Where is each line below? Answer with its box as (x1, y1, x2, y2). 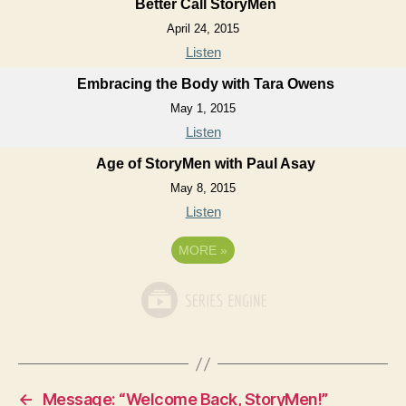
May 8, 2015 (170, 181, 236, 195)
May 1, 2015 (170, 101, 236, 115)
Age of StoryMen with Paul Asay (95, 156, 315, 171)
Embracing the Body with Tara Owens (76, 76, 334, 92)
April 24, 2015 (167, 22, 239, 35)
